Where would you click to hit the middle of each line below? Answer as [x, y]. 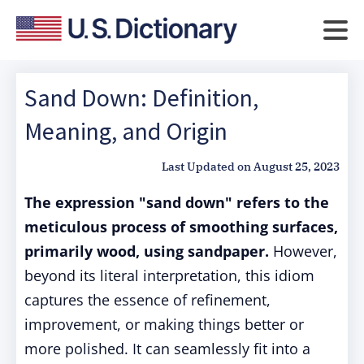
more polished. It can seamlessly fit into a [167, 349]
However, [303, 251]
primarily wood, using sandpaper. [147, 251]
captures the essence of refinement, [147, 300]
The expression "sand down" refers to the [177, 202]
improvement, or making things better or [164, 324]
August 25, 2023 [297, 167]
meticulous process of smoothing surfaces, [181, 227]
